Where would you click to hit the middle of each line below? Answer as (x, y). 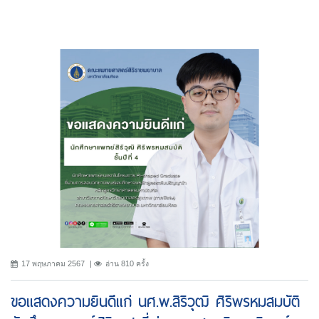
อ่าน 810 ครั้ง (127, 263)
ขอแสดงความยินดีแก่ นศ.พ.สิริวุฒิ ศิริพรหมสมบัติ (155, 301)
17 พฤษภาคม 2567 (53, 263)
